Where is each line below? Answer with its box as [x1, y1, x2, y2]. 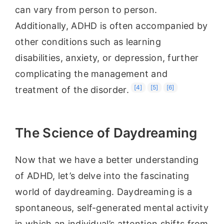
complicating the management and [15, 68, 168, 79]
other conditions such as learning [15, 36, 161, 47]
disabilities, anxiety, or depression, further [15, 52, 199, 63]
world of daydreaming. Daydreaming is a [15, 186, 192, 197]
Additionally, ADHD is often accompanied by [15, 20, 208, 31]
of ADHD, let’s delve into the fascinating [15, 170, 189, 181]
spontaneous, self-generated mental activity [15, 202, 208, 213]
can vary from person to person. [15, 4, 157, 15]
